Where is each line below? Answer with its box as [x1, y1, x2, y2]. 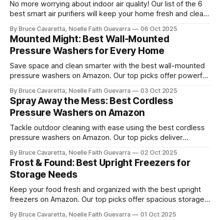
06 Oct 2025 [140, 25, 178, 32]
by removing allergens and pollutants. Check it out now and [10, 19, 207, 28]
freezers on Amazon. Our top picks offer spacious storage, [10, 194, 206, 204]
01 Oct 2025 [140, 210, 177, 218]
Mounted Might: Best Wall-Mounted [10, 33, 169, 45]
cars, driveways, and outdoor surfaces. [10, 90, 140, 100]
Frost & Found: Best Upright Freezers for [10, 157, 191, 168]
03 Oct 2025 [140, 86, 178, 94]
